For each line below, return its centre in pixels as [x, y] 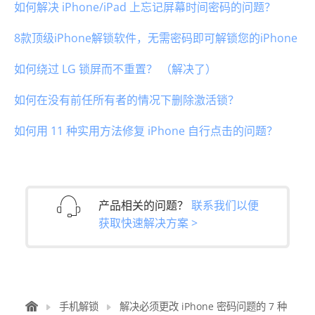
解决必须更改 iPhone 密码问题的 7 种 [203, 306]
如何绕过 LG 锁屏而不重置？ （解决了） [115, 69]
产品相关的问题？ [145, 205]
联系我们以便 [225, 205]
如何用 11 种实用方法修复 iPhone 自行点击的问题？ [146, 130]
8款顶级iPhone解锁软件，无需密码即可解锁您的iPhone [156, 38]
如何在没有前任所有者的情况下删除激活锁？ [127, 99]
